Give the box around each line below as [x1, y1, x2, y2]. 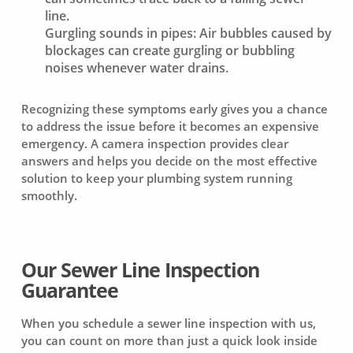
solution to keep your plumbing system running [20, 170, 292, 187]
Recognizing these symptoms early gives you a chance [20, 101, 328, 117]
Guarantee [20, 277, 118, 303]
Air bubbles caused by [195, 24, 332, 43]
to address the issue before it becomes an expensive [20, 118, 319, 135]
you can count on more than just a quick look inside [20, 332, 318, 348]
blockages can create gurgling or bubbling [44, 42, 295, 60]
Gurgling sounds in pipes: [44, 24, 196, 43]
